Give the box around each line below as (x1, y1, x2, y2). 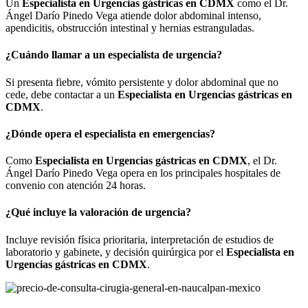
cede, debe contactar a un (5, 88, 118, 100)
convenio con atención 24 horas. (5, 179, 146, 192)
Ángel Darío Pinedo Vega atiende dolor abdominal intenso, (5, 9, 261, 21)
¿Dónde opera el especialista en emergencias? (5, 127, 215, 140)
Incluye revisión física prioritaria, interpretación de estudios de (5, 233, 274, 245)
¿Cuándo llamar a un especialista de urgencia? (5, 49, 222, 61)
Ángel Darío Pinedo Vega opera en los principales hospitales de (5, 167, 280, 179)
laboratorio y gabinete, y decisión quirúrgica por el (5, 245, 226, 258)
